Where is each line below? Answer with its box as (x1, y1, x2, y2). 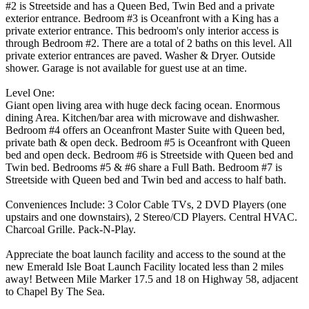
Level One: (6, 86, 54, 99)
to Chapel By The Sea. (6, 285, 105, 297)
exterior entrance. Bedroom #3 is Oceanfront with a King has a (6, 12, 279, 24)
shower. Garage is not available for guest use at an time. (6, 61, 247, 74)
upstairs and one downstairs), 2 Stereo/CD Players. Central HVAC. (6, 210, 297, 223)
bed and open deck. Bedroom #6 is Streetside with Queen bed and (6, 148, 293, 161)
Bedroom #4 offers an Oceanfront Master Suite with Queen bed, (6, 123, 285, 136)
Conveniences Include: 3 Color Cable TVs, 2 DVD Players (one (6, 198, 286, 210)
